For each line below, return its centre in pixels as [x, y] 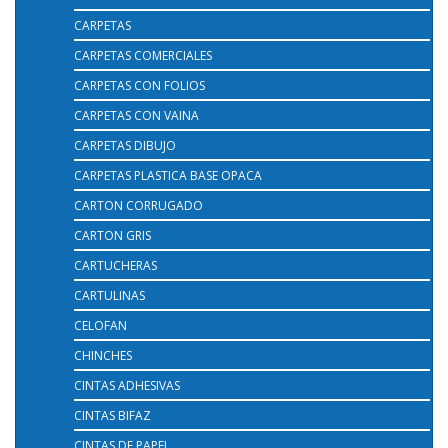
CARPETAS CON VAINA [136, 115]
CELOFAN [100, 325]
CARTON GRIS [112, 235]
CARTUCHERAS [115, 265]
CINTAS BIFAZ [112, 415]
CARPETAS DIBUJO [125, 145]
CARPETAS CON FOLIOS [139, 85]
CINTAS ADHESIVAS [127, 385]
